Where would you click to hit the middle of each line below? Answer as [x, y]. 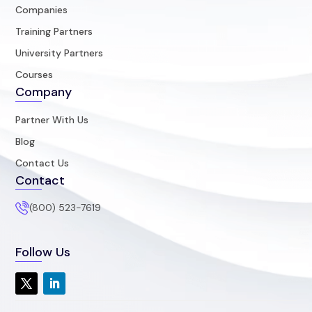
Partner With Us [52, 119]
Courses [34, 74]
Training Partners [54, 31]
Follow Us [43, 252]
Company [44, 92]
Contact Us [42, 163]
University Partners [60, 53]
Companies [42, 9]
